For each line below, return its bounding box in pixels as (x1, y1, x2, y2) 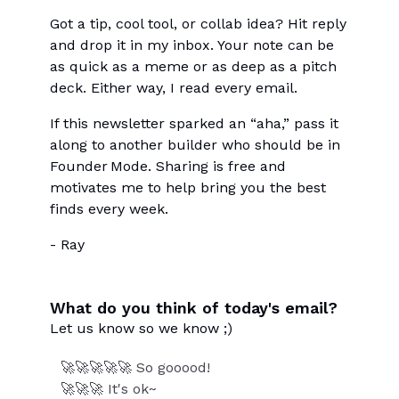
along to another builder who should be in (50, 135, 340, 153)
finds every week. (50, 199, 168, 217)
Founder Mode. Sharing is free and (50, 157, 286, 175)
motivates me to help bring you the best (50, 178, 326, 196)
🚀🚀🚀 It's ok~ (61, 379, 157, 397)
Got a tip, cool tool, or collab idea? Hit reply (50, 14, 346, 32)
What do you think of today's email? (50, 297, 338, 317)
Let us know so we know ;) (50, 319, 232, 337)
